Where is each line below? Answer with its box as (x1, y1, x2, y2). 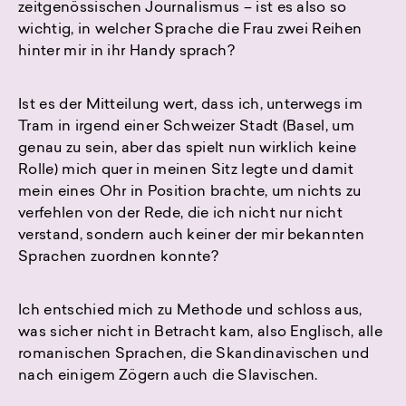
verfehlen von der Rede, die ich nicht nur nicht (18, 207, 343, 222)
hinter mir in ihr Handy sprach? (18, 44, 235, 60)
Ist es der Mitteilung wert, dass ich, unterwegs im (18, 98, 363, 113)
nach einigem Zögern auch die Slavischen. (18, 369, 318, 384)
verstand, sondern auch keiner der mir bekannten (18, 228, 365, 244)
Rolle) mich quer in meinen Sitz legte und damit (18, 163, 354, 179)
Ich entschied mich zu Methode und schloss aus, (18, 304, 362, 319)
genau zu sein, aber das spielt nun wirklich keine (18, 141, 357, 157)
